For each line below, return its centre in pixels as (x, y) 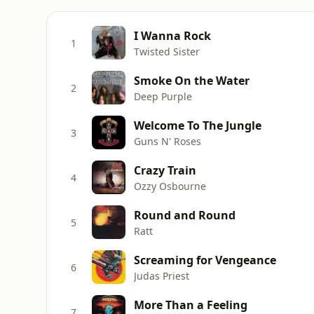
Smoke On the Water (192, 80)
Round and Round (185, 215)
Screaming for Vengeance (205, 260)
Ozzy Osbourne (170, 186)
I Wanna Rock (172, 35)
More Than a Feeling (191, 305)
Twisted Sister (167, 51)
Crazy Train (165, 170)
